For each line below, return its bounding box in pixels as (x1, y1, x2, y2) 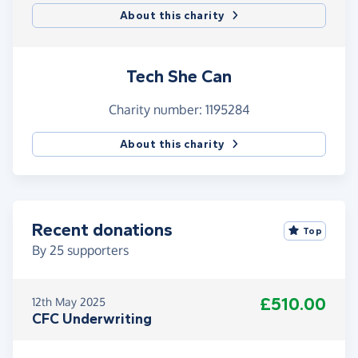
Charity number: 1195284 (109, 101, 249, 118)
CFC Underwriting (32, 310, 152, 328)
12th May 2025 (32, 295, 105, 309)
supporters (64, 242, 129, 259)
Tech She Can (126, 66, 232, 88)
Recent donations (32, 220, 173, 241)
